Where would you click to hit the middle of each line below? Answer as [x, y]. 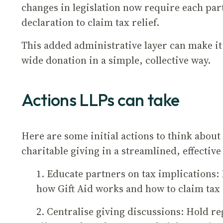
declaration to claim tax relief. [91, 22]
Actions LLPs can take [102, 100]
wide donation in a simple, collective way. [117, 60]
